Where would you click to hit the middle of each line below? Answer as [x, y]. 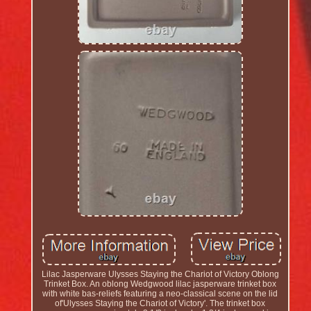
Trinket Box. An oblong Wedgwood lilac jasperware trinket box [160, 284]
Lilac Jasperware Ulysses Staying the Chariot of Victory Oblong [160, 275]
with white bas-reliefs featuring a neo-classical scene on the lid [160, 294]
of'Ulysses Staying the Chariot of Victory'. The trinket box [160, 304]
